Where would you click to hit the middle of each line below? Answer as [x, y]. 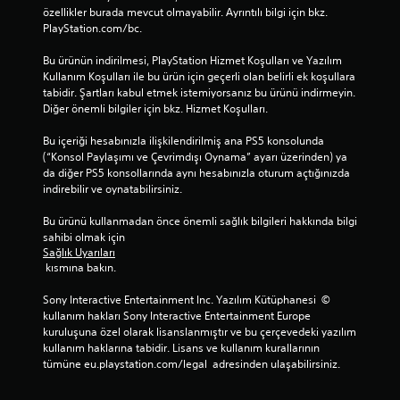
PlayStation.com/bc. [92, 28]
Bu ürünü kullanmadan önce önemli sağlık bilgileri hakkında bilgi [200, 221]
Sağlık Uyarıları [79, 252]
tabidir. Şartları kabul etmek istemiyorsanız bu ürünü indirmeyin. [199, 92]
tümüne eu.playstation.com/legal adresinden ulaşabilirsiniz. [192, 363]
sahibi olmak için [85, 237]
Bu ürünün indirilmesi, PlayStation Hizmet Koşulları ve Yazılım [192, 60]
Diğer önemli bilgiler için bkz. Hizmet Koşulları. [155, 108]
